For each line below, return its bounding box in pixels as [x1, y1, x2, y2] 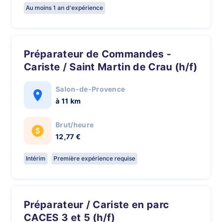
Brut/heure [55, 120, 94, 129]
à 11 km [55, 97, 81, 105]
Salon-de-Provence [55, 85, 125, 93]
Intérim [26, 155, 46, 162]
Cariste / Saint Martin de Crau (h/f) [24, 61, 198, 73]
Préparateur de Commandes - [24, 48, 31, 60]
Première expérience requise [54, 155, 135, 162]
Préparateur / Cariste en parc [24, 199, 31, 211]
